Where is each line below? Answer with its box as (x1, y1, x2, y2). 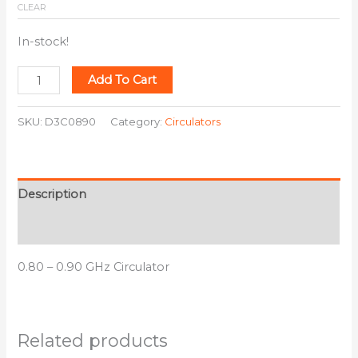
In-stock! (18, 34, 70, 49)
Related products (18, 329, 169, 351)
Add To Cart (88, 73, 157, 88)
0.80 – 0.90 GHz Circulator (18, 259, 170, 274)
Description (18, 187, 87, 202)
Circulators (165, 115, 221, 129)
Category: (110, 115, 165, 129)
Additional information (18, 220, 150, 235)
